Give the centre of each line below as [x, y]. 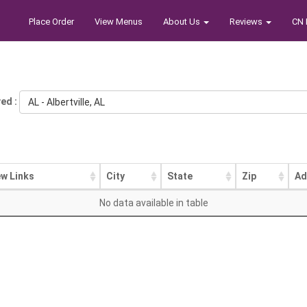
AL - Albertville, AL [66, 102]
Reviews [247, 22]
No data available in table [153, 203]
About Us [183, 22]
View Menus [119, 22]
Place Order [51, 22]
